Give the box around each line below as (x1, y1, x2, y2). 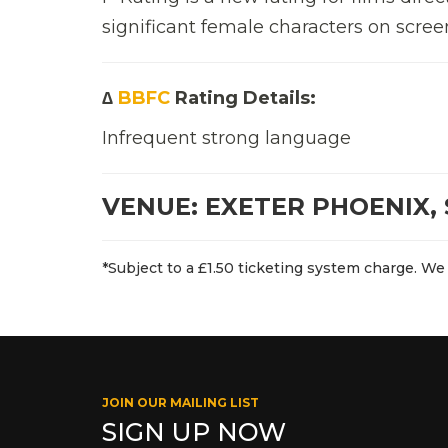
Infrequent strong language (102, 126, 351, 149)
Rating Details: (170, 86, 316, 109)
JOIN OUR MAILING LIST (102, 394, 259, 410)
